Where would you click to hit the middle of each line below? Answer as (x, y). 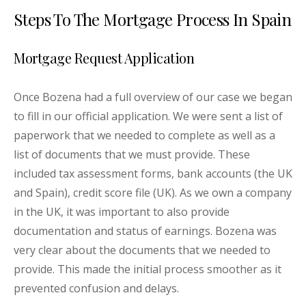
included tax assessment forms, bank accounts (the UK (153, 174)
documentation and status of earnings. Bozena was (145, 231)
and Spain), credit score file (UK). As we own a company (153, 193)
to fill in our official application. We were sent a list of (148, 116)
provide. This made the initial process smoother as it (148, 269)
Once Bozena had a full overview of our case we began (153, 97)
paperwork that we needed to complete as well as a (144, 136)
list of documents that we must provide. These (132, 155)
